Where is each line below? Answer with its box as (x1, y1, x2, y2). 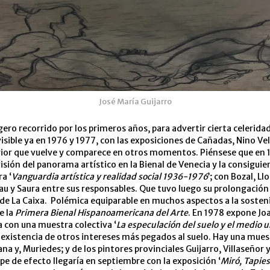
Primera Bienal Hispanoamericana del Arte (15, 207, 188, 218)
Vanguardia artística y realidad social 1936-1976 (11, 171, 208, 182)
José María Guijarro (98, 96, 172, 107)
